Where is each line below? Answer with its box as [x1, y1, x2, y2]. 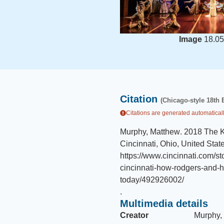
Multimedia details [120, 198, 208, 209]
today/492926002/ [120, 175, 184, 184]
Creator [120, 211, 148, 219]
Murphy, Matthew [120, 127, 180, 136]
